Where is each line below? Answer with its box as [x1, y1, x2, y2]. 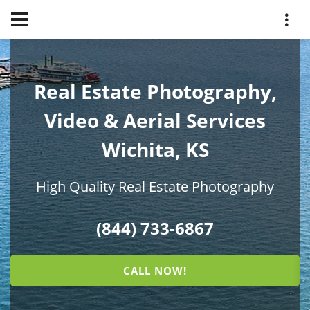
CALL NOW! [123, 264, 187, 278]
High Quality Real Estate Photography [36, 177, 274, 197]
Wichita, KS [101, 136, 209, 163]
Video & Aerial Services [44, 107, 266, 134]
